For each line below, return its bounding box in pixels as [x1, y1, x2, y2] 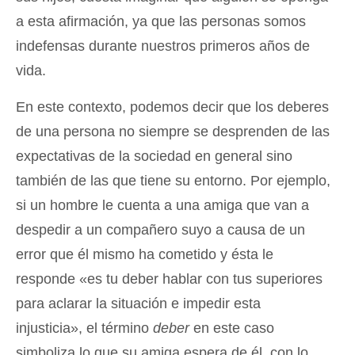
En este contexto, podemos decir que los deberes [16, 99, 329, 116]
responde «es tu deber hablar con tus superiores [16, 271, 323, 288]
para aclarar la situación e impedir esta [16, 296, 261, 312]
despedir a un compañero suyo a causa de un [16, 222, 305, 239]
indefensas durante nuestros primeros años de [16, 38, 310, 55]
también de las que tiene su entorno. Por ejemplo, [16, 173, 330, 189]
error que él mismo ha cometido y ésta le [16, 246, 273, 263]
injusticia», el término [16, 320, 153, 337]
